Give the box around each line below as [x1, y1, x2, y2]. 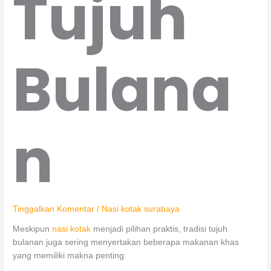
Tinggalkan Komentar [13, 204, 95, 214]
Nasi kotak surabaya [102, 204, 180, 214]
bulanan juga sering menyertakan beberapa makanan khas [13, 238, 240, 247]
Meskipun [13, 224, 53, 234]
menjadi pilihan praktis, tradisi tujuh [91, 224, 228, 234]
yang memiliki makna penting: [13, 251, 127, 261]
